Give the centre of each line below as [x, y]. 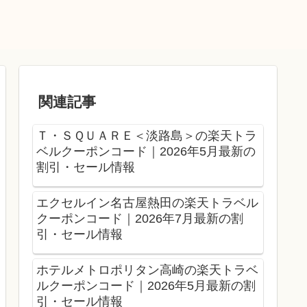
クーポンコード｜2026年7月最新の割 [140, 218]
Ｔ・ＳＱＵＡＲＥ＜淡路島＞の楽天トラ [147, 136]
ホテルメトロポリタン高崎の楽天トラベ [147, 270]
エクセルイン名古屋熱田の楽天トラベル [147, 202]
